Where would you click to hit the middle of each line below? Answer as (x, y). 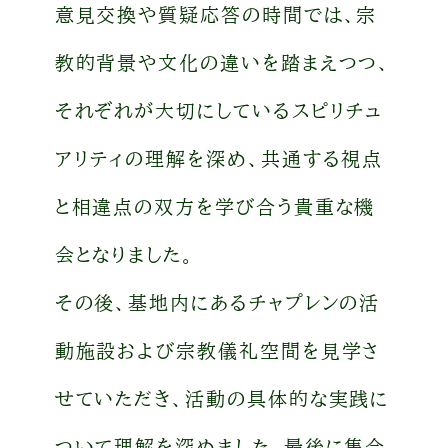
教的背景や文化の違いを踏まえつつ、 (223, 62)
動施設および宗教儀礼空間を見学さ (217, 350)
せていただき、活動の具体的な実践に (222, 398)
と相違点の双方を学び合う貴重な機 (215, 206)
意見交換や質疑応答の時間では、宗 (216, 14)
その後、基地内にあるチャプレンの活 (217, 302)
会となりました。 (125, 254)
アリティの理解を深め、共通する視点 (219, 158)
